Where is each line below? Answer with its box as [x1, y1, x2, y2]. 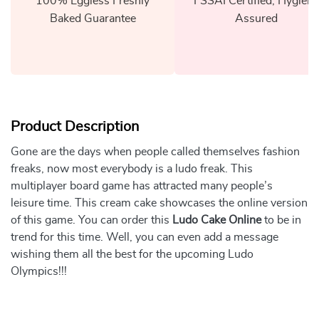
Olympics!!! [11, 266, 67, 277]
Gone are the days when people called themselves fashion [11, 146, 300, 157]
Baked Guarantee [49, 13, 136, 24]
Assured [235, 13, 278, 24]
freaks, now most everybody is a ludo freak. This [11, 163, 253, 174]
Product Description [11, 120, 139, 134]
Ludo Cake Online [172, 214, 261, 226]
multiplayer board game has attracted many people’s [11, 180, 273, 192]
